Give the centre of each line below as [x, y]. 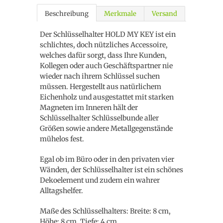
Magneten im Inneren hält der [89, 108]
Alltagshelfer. [62, 191]
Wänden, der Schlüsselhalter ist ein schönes [111, 170]
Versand [165, 14]
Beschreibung [67, 14]
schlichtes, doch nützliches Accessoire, [104, 45]
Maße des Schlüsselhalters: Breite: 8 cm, [105, 211]
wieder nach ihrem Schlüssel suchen [100, 76]
